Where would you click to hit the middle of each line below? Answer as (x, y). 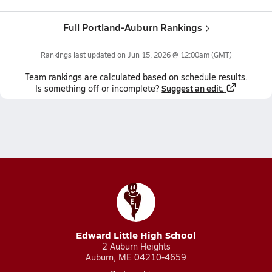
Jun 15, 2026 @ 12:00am (168, 55)
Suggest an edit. (193, 88)
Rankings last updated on (84, 55)
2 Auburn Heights (136, 246)
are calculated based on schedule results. (165, 77)
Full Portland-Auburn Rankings (132, 27)
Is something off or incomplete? (97, 88)
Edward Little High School (136, 235)
